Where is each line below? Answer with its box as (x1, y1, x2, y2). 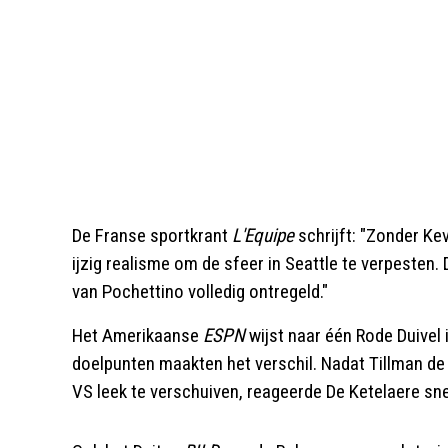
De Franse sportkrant (72, 224, 232, 247)
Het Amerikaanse (72, 324, 203, 347)
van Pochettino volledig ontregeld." (72, 280, 328, 303)
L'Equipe (232, 224, 294, 247)
